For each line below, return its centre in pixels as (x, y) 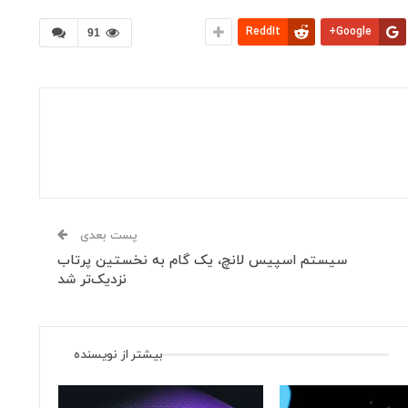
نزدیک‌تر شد (92, 280)
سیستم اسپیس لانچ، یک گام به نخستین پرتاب (203, 260)
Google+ (354, 31)
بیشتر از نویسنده (119, 354)
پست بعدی (107, 235)
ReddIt (263, 31)
